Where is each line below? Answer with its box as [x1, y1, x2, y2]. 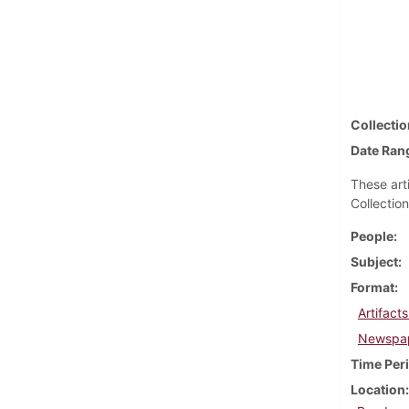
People [350, 227, 393, 244]
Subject [350, 253, 398, 269]
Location [350, 381, 405, 397]
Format [350, 278, 394, 295]
